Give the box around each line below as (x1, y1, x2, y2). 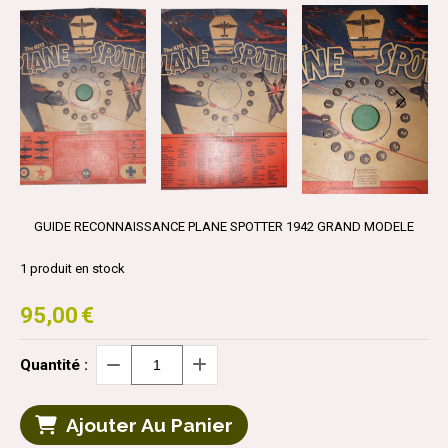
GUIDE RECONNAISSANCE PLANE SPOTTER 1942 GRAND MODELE (34, 219, 414, 235)
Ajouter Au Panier (66, 414, 233, 437)
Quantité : (20, 356, 88, 375)
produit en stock (27, 261, 125, 277)
